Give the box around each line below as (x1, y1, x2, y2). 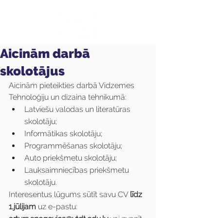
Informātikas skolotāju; (24, 129, 102, 138)
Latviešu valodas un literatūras (24, 105, 132, 114)
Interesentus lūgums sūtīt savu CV (9, 190, 130, 199)
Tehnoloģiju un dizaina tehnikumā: (9, 92, 127, 102)
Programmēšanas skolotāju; (24, 141, 122, 150)
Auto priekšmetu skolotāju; (24, 153, 117, 163)
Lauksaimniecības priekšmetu (24, 165, 131, 175)
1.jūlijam (9, 202, 36, 211)
